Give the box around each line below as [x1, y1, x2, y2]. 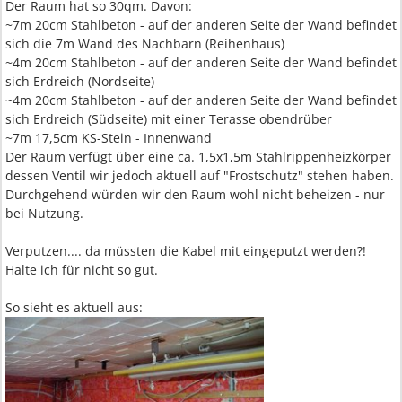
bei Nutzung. [5, 205, 83, 222]
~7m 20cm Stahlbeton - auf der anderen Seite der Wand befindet [5, 16, 397, 33]
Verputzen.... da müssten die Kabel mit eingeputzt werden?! [5, 242, 366, 259]
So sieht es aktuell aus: [5, 299, 143, 316]
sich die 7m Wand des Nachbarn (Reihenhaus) [5, 35, 284, 52]
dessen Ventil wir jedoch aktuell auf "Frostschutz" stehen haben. [5, 167, 394, 184]
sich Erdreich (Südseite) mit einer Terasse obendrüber [5, 110, 332, 127]
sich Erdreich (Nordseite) [5, 73, 154, 90]
